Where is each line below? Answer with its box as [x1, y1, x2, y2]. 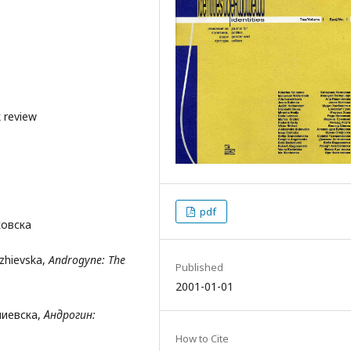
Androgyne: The [49, 251, 125, 267]
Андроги [44, 306, 86, 322]
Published [175, 260, 223, 275]
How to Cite [175, 331, 229, 346]
